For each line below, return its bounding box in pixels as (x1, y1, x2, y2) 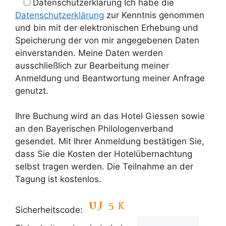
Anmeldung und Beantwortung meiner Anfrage (15, 73, 205, 83)
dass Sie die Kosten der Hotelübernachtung (15, 149, 192, 159)
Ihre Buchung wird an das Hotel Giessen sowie (15, 111, 205, 122)
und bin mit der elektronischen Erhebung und (15, 22, 198, 33)
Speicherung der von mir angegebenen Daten (15, 35, 199, 45)
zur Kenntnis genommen (104, 10, 204, 20)
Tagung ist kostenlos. (15, 174, 101, 185)
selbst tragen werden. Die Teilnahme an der (15, 161, 193, 172)
